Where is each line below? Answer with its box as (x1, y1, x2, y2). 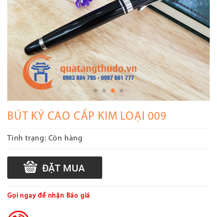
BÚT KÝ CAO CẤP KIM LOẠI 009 (7, 111, 167, 123)
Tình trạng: (7, 135, 46, 142)
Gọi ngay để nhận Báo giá (7, 192, 91, 200)
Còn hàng (46, 135, 83, 142)
